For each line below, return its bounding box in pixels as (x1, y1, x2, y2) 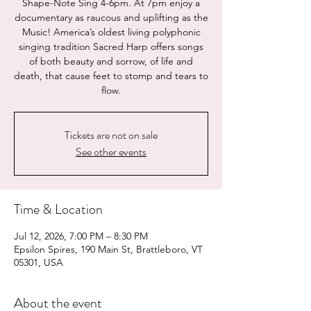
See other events (76, 144, 146, 160)
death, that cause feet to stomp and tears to (14, 69, 208, 82)
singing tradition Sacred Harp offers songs (19, 40, 203, 53)
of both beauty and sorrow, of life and (29, 55, 193, 67)
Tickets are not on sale (65, 127, 158, 143)
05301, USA (14, 256, 63, 269)
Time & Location (14, 199, 103, 219)
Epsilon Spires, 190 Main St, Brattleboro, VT (14, 243, 203, 255)
